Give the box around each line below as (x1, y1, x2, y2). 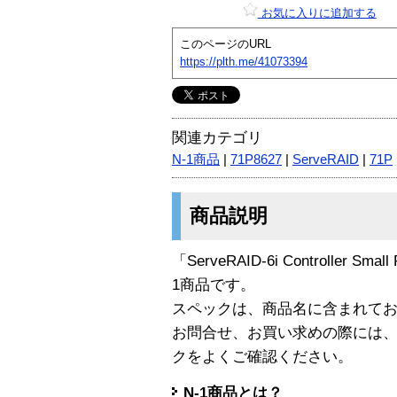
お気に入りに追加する (257, 5, 377, 19)
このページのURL (180, 36, 271, 51)
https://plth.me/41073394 (180, 54, 307, 68)
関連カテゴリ (172, 128, 262, 146)
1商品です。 (172, 276, 255, 293)
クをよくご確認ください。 (172, 347, 353, 365)
